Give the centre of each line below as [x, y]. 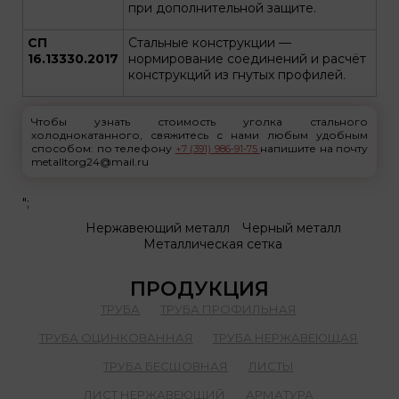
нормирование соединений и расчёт [247, 59]
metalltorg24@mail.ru [90, 162]
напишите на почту [314, 148]
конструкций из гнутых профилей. [237, 75]
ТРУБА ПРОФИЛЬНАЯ [228, 309]
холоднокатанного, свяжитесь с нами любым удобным [199, 135]
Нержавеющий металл [157, 228]
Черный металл [291, 228]
